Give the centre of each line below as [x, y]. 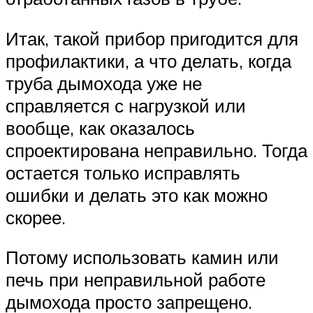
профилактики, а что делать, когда [148, 60]
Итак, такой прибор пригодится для [152, 38]
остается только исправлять [123, 172]
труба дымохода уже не [104, 83]
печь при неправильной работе [136, 280]
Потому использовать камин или [142, 257]
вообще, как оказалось [100, 128]
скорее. [36, 217]
